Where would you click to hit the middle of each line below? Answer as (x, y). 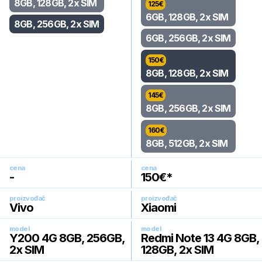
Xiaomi (158, 208)
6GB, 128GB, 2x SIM (187, 17)
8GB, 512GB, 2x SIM (187, 143)
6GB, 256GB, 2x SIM (188, 38)
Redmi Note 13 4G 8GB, (200, 238)
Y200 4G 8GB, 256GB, (67, 238)
